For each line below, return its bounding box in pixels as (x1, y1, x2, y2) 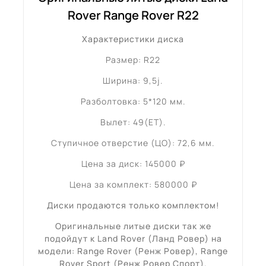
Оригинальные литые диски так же (55, 220, 211, 232)
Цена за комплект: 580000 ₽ (69, 179, 197, 191)
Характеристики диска (82, 33, 184, 45)
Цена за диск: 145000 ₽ (81, 158, 185, 170)
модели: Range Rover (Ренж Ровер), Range (38, 245, 228, 257)
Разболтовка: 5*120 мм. (80, 96, 186, 107)
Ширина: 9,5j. (103, 75, 163, 87)
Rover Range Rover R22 (67, 7, 199, 24)
